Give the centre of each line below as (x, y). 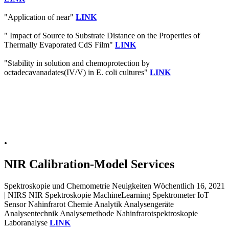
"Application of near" (40, 17)
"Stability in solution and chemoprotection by (77, 63)
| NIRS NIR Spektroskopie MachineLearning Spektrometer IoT (107, 195)
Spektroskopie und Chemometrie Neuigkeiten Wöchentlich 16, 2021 (114, 186)
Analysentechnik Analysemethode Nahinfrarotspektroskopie (101, 213)
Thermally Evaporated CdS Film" (60, 44)
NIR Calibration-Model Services (89, 164)
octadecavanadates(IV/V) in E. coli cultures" (77, 72)
